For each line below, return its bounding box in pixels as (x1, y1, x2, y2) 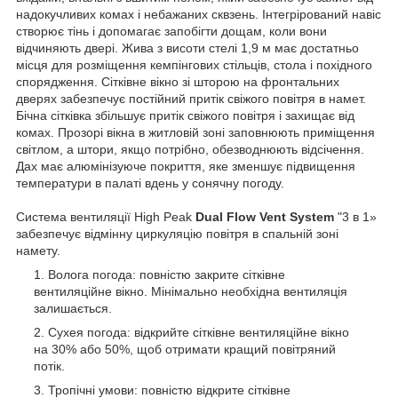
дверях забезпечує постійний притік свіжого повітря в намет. (16, 91, 366, 106)
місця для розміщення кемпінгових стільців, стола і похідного (16, 57, 372, 72)
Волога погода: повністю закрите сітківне (48, 267, 285, 282)
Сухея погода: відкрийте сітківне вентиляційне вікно (48, 324, 349, 339)
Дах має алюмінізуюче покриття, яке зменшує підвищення (16, 158, 355, 173)
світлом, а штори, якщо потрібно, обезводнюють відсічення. (16, 141, 364, 156)
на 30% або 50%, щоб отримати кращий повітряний (34, 341, 336, 356)
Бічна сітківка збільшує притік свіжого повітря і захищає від (16, 107, 354, 123)
